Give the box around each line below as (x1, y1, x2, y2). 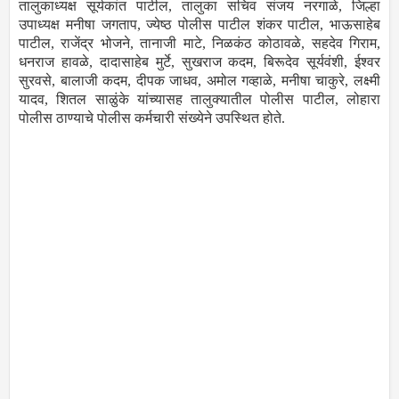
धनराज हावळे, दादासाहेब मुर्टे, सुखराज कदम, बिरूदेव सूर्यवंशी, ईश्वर (19, 53, 380, 69)
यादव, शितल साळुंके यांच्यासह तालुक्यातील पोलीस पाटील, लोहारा (19, 91, 380, 107)
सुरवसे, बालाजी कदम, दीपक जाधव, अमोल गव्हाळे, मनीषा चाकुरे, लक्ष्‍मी (19, 72, 380, 88)
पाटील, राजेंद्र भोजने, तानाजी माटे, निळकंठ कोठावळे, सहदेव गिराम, (19, 35, 380, 51)
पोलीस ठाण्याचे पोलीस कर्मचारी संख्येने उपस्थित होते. (19, 110, 285, 126)
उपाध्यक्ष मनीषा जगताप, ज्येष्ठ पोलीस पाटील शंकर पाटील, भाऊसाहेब (19, 16, 380, 32)
